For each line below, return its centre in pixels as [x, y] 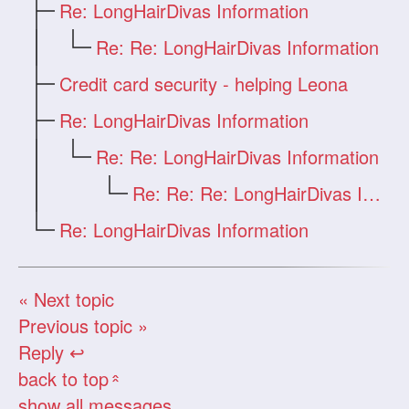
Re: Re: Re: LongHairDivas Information [372, 193]
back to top [64, 378]
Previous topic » [84, 325]
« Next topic [67, 299]
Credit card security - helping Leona [204, 83]
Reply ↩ [52, 351]
